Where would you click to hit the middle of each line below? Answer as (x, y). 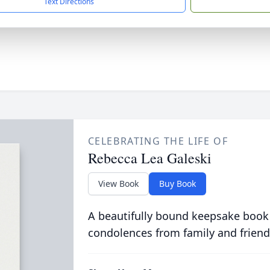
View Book (118, 184)
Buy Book (177, 184)
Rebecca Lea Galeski (149, 158)
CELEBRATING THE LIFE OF (158, 141)
